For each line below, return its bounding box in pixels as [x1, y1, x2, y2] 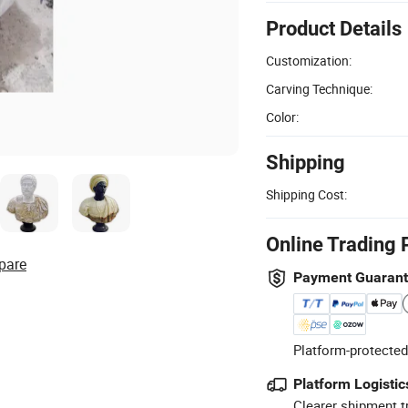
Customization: [266, 51, 352, 69]
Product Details [266, 16, 402, 40]
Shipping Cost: [266, 185, 347, 203]
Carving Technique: [266, 79, 372, 97]
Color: [266, 107, 299, 126]
